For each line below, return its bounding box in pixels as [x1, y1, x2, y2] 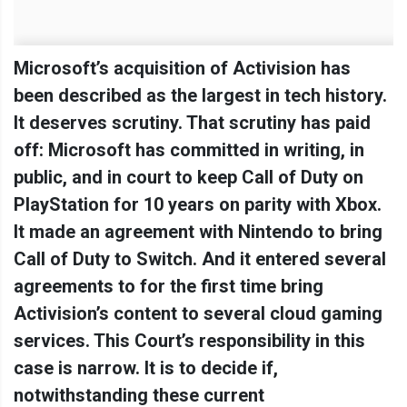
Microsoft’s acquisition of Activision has [14, 56, 351, 79]
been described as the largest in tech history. [14, 84, 387, 106]
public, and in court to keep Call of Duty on [14, 165, 363, 188]
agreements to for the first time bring [14, 274, 323, 297]
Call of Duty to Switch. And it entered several [14, 247, 386, 270]
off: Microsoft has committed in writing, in [14, 138, 364, 161]
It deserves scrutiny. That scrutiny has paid [14, 111, 371, 134]
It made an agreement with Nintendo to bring [14, 220, 382, 243]
